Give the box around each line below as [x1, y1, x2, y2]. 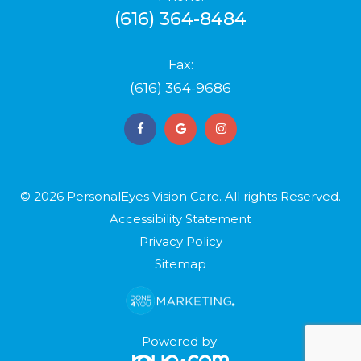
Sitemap [155, 255, 206, 272]
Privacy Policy [139, 233, 222, 249]
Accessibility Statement [110, 210, 251, 226]
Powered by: [142, 334, 219, 350]
